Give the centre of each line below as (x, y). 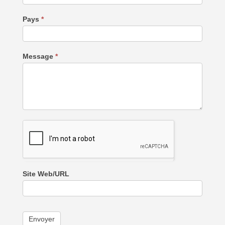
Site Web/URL (46, 174)
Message (39, 56)
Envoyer (41, 219)
